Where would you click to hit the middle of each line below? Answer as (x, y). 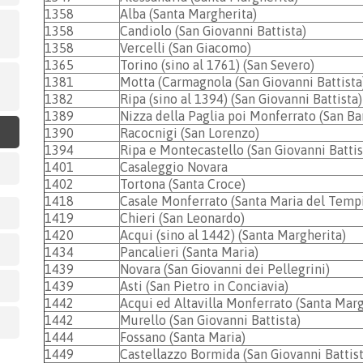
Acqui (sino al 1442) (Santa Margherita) (233, 235)
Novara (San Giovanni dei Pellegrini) (225, 269)
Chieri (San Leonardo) (182, 218)
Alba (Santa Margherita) (188, 14)
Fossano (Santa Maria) (183, 337)
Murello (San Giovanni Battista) (210, 320)
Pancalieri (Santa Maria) (189, 252)
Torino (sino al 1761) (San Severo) (217, 65)
